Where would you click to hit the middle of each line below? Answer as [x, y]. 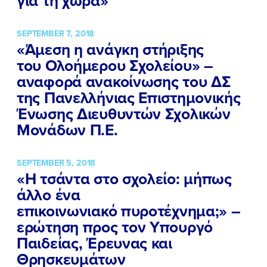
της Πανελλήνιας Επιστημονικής [129, 98]
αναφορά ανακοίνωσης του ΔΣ [124, 82]
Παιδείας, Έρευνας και [94, 243]
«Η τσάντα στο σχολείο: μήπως [124, 179]
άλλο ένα [49, 195]
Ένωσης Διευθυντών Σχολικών [124, 114]
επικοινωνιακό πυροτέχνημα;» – [129, 211]
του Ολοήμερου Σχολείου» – [115, 66]
